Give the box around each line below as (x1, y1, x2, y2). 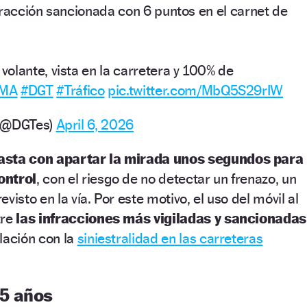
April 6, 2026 (56, 115, 134, 133)
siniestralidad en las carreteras (77, 229, 263, 247)
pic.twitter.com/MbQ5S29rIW (108, 81, 284, 99)
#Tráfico (56, 81, 105, 99)
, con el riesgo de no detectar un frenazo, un (36, 169, 297, 187)
